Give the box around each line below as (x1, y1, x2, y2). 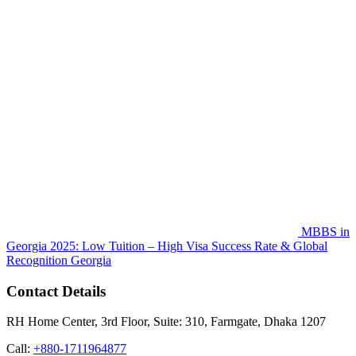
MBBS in (301, 225, 350, 238)
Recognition (6, 253, 68, 267)
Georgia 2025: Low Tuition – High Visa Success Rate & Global (6, 239, 327, 253)
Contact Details (6, 282, 106, 300)
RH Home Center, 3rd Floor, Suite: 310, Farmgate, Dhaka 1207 (6, 315, 326, 329)
